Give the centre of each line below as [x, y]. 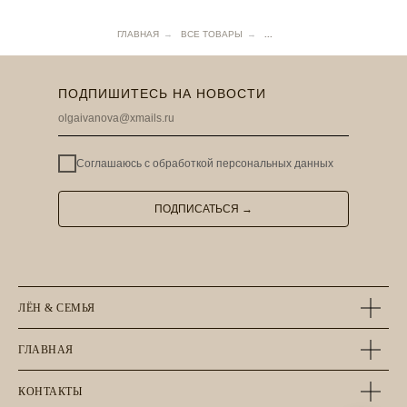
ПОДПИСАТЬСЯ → [203, 209]
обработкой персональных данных [243, 164]
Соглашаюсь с [114, 164]
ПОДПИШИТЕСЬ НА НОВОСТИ [162, 94]
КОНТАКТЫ [50, 392]
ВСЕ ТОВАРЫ [211, 35]
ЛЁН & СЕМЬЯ [57, 308]
